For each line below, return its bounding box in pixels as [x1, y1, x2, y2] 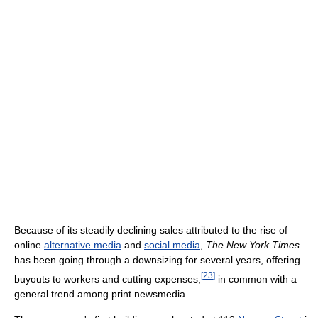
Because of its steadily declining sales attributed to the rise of [14, 224, 287, 236]
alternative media [44, 239, 121, 251]
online [14, 239, 44, 251]
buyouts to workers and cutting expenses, [14, 273, 201, 285]
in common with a [215, 273, 297, 285]
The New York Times [206, 239, 300, 251]
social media [144, 239, 200, 251]
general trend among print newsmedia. [14, 288, 188, 300]
